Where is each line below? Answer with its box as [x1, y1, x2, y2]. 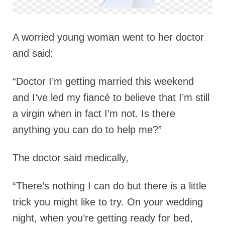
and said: [13, 48, 53, 59]
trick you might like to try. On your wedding [13, 196, 203, 208]
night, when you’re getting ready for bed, [13, 212, 193, 224]
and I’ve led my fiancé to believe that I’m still [13, 92, 209, 103]
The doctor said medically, [13, 152, 129, 164]
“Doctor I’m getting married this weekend [13, 76, 194, 87]
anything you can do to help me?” [13, 124, 162, 136]
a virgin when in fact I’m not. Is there [13, 108, 175, 120]
